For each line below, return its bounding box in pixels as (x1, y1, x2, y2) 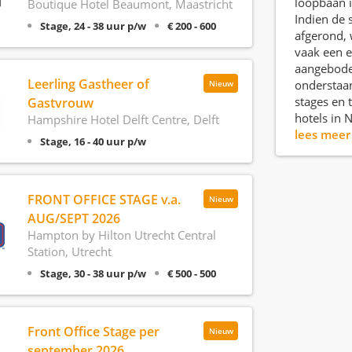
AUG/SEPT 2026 (27, 210, 120, 227)
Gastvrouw (27, 94, 93, 112)
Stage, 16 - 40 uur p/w (39, 134, 146, 148)
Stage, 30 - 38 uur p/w (39, 266, 146, 280)
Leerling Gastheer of (27, 75, 149, 93)
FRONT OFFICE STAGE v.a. (27, 191, 181, 208)
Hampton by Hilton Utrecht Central (27, 227, 216, 243)
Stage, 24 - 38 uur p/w (39, 19, 146, 33)
